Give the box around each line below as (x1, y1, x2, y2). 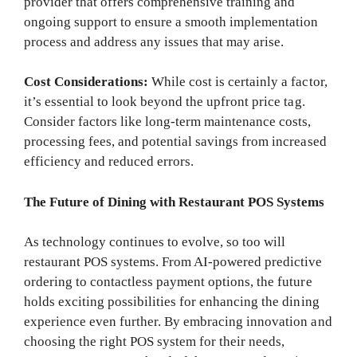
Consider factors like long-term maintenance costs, (24, 114, 312, 130)
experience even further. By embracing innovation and (24, 314, 332, 330)
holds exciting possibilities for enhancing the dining (24, 294, 320, 310)
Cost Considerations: (24, 74, 149, 90)
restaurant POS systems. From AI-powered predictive (24, 254, 323, 270)
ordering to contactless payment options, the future (24, 274, 312, 290)
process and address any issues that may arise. (24, 33, 284, 49)
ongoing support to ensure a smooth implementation (24, 14, 319, 29)
